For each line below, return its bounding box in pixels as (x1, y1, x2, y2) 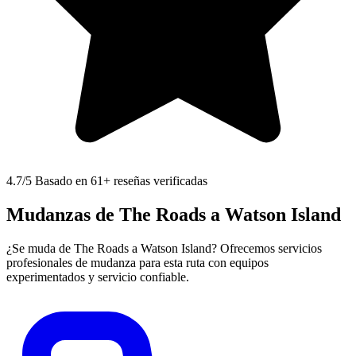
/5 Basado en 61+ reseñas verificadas (22, 174, 207, 188)
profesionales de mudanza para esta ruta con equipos (6, 256, 269, 270)
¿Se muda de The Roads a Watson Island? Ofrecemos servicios (6, 242, 322, 256)
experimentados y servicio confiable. (6, 270, 189, 284)
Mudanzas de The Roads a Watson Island (6, 204, 341, 226)
